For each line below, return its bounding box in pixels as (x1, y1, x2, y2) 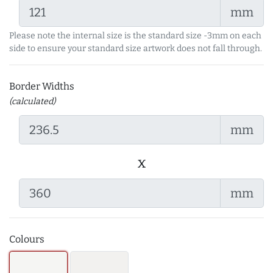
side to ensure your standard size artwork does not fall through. (9, 43, 262, 54)
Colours (9, 233, 44, 245)
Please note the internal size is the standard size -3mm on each (9, 30, 261, 41)
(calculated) (9, 96, 55, 107)
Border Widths (9, 80, 76, 92)
